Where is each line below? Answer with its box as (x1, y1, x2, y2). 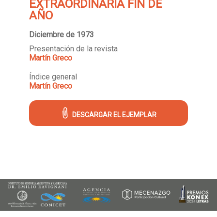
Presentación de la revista (29, 44, 118, 53)
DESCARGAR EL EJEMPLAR (72, 110, 156, 119)
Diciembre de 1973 (29, 30, 94, 39)
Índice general (29, 72, 77, 81)
